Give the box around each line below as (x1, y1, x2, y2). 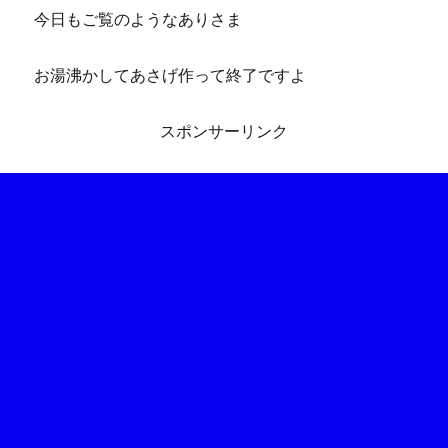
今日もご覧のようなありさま (34, 9, 243, 30)
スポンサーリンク (160, 121, 288, 142)
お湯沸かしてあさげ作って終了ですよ (34, 65, 307, 86)
